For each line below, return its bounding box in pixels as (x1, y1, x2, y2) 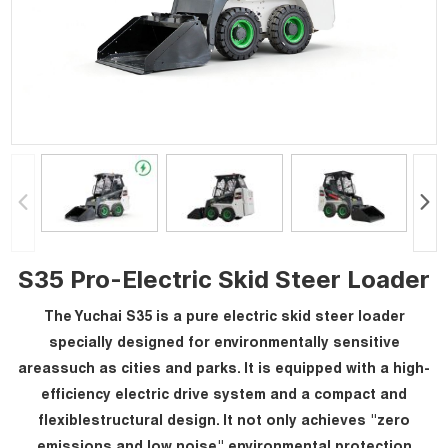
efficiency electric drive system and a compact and (41, 388, 407, 403)
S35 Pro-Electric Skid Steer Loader (18, 264, 430, 294)
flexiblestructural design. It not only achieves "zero (38, 414, 410, 429)
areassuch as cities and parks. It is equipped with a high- (18, 362, 430, 377)
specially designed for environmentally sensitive (48, 336, 400, 351)
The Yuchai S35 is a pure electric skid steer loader (43, 310, 405, 325)
